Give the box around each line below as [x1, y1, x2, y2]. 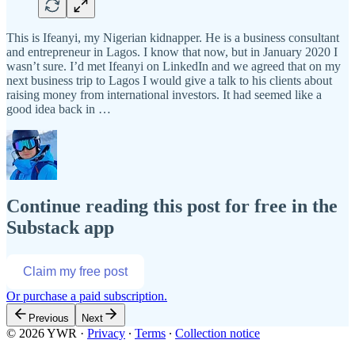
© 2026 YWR [6, 326, 77, 340]
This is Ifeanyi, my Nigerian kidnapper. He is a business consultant [6, 30, 339, 44]
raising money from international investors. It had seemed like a [6, 87, 322, 101]
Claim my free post [23, 264, 128, 278]
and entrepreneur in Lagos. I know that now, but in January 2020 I [6, 44, 338, 59]
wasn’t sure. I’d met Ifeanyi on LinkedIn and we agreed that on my [6, 59, 341, 73]
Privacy [87, 326, 125, 340]
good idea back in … [6, 101, 111, 116]
